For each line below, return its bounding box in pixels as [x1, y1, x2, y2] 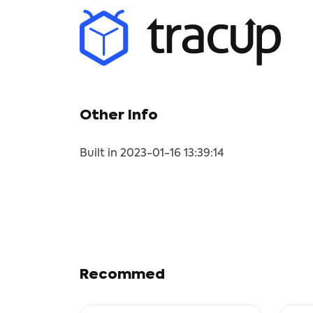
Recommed [80, 268, 165, 282]
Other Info [80, 109, 158, 123]
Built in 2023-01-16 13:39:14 [80, 148, 224, 159]
